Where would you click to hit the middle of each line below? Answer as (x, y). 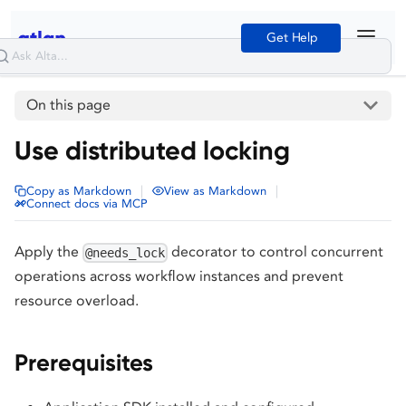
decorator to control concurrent (276, 251)
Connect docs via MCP (87, 203)
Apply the (48, 251)
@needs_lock (126, 253)
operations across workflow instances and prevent (179, 276)
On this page (68, 105)
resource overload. (77, 301)
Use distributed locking (152, 150)
